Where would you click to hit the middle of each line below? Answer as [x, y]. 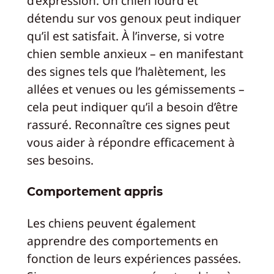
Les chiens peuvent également [111, 223]
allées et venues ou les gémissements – [135, 89]
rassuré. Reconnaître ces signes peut [128, 125]
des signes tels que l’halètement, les [126, 72]
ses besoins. [60, 160]
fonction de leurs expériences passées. [134, 259]
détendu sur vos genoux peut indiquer [134, 18]
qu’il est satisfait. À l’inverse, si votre [125, 36]
